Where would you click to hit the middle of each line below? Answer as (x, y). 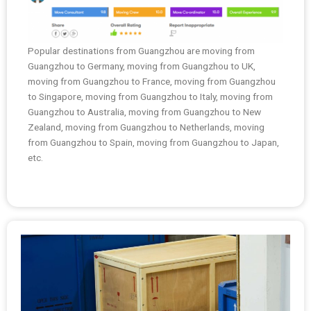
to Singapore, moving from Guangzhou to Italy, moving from (150, 96)
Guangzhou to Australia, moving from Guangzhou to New (144, 111)
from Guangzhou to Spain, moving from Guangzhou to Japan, (153, 142)
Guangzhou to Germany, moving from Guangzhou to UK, (142, 66)
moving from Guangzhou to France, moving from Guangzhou (152, 81)
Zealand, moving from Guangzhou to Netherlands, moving (146, 127)
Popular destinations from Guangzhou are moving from (141, 50)
